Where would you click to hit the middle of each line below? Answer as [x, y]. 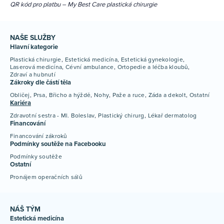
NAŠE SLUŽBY [33, 37]
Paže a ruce [129, 95]
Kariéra [20, 103]
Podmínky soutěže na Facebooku [58, 144]
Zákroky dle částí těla [40, 82]
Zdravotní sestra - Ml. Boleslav [52, 115]
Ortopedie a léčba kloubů [153, 67]
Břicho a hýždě [70, 95]
